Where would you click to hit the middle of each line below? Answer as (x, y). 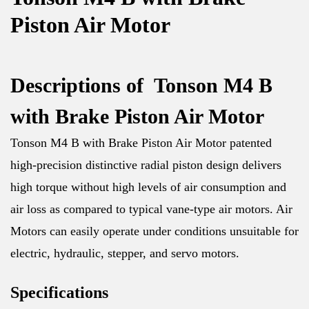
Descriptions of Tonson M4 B (141, 86)
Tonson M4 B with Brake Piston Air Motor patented (141, 143)
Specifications (59, 293)
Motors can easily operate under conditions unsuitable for (154, 231)
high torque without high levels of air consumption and (148, 187)
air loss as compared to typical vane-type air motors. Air (151, 209)
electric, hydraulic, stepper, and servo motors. (125, 253)
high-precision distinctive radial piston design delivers (146, 165)
